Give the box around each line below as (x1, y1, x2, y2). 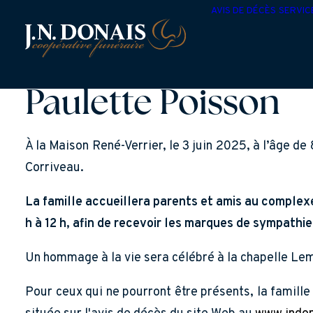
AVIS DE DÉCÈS (211, 5, 276, 17)
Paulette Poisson (25, 87, 279, 123)
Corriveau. (25, 160, 84, 176)
